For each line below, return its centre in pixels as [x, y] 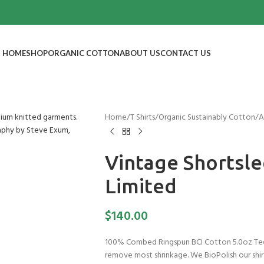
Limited [141, 186]
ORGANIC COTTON [83, 53]
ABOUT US [140, 53]
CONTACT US [185, 53]
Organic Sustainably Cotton [207, 118]
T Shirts [142, 118]
